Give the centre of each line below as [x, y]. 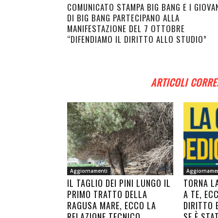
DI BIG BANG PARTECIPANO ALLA [123, 18]
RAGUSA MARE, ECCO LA [112, 205]
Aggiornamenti [89, 171]
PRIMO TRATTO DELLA [107, 194]
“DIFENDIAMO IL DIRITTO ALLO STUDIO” [137, 39]
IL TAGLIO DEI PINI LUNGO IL [119, 183]
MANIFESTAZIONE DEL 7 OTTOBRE [126, 28]
